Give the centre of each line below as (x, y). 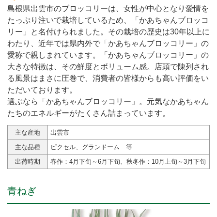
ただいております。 (42, 90)
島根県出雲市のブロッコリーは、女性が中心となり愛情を (108, 8)
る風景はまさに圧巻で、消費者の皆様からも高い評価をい (108, 78)
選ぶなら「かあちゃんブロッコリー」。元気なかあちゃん (108, 101)
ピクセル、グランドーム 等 (91, 147)
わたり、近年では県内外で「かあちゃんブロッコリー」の (108, 43)
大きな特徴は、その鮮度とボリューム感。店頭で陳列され (108, 66)
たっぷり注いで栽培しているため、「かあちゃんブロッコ (108, 20)
